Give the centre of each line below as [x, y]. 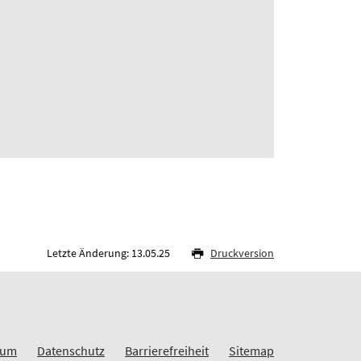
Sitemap [251, 350]
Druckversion [242, 253]
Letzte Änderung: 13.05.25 [110, 253]
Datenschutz [71, 350]
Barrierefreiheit [167, 350]
